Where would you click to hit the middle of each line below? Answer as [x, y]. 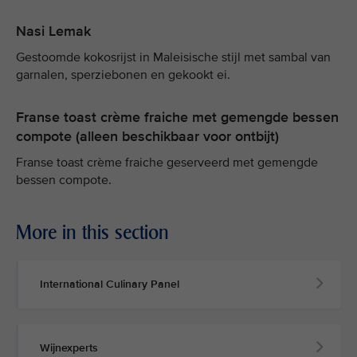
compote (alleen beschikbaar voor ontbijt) [147, 136]
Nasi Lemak [53, 31]
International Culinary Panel [110, 284]
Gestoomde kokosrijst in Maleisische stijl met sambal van [173, 57]
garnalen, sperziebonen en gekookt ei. [123, 75]
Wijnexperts [69, 348]
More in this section [92, 232]
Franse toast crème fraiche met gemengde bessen [177, 117]
